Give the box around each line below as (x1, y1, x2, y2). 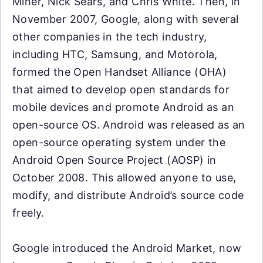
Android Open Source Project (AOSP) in (12, 154, 217, 166)
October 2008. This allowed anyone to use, (12, 171, 237, 184)
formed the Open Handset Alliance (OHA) (12, 66, 227, 78)
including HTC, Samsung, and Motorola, (12, 48, 218, 60)
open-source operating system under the (12, 136, 226, 149)
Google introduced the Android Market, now (12, 242, 242, 254)
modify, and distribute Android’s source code (12, 189, 244, 201)
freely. (12, 207, 45, 219)
